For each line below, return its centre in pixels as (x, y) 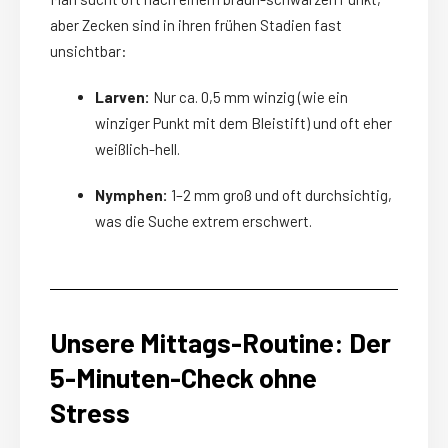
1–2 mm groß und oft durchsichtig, (280, 195)
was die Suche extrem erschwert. (203, 221)
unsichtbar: (88, 51)
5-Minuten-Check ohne (183, 377)
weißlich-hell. (137, 149)
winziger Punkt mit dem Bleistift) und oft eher (243, 123)
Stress (90, 412)
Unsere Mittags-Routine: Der (220, 342)
